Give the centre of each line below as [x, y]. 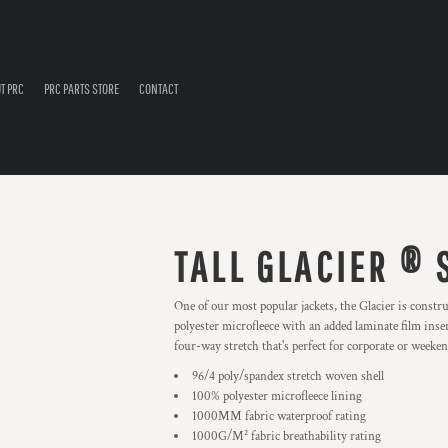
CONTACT [158, 89]
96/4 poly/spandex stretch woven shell [288, 376]
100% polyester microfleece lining [277, 396]
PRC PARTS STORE [81, 89]
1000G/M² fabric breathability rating [286, 436]
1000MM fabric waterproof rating [279, 416]
